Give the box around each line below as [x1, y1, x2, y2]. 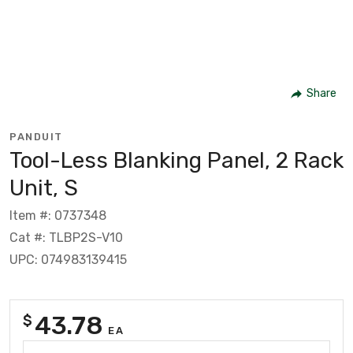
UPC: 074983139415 [9, 251, 127, 267]
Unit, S [9, 174, 78, 201]
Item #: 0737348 [9, 207, 106, 223]
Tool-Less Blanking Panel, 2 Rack [9, 147, 344, 173]
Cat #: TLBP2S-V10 [9, 229, 123, 245]
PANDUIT [9, 130, 63, 143]
